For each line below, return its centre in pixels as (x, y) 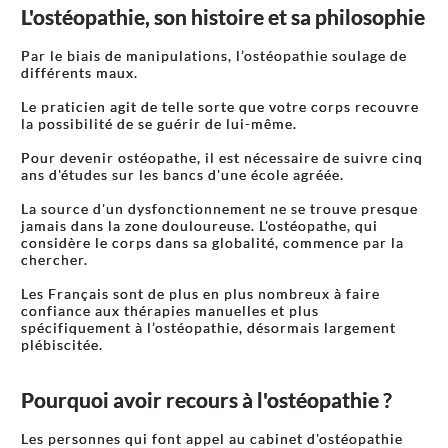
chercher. (54, 259)
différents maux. (79, 72)
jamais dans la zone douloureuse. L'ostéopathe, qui (199, 225)
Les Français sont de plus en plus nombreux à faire (200, 293)
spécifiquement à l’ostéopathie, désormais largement (208, 327)
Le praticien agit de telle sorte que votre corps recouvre (220, 106)
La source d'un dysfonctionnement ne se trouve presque (219, 208)
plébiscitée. (62, 344)
